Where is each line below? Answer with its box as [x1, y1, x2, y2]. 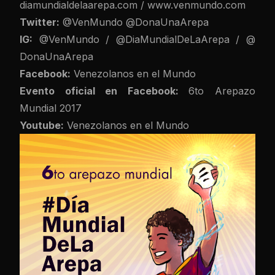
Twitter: [20, 16, 60, 28]
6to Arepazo [188, 85, 256, 97]
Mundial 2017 [20, 102, 85, 114]
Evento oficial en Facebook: [20, 85, 189, 97]
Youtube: [20, 119, 64, 131]
